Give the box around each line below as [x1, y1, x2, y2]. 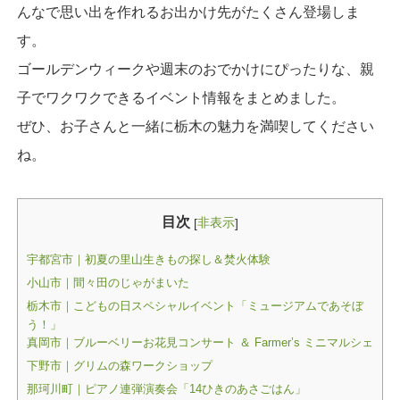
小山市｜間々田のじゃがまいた [26, 276, 189, 290]
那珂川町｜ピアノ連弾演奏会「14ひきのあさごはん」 [26, 382, 306, 396]
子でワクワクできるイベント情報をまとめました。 [16, 89, 346, 105]
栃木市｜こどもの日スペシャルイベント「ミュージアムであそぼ [26, 299, 363, 313]
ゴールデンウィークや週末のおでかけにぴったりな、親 [16, 61, 374, 77]
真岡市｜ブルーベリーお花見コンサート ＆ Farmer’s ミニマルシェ [26, 336, 373, 350]
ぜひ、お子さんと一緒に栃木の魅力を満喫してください [16, 118, 374, 134]
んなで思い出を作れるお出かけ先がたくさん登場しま [16, 4, 360, 20]
